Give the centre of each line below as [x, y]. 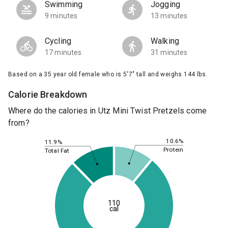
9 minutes [61, 16]
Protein [173, 150]
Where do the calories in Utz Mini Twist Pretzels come [107, 111]
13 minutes [169, 16]
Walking [165, 41]
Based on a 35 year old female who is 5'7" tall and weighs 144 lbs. [108, 75]
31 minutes [169, 53]
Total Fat [57, 151]
